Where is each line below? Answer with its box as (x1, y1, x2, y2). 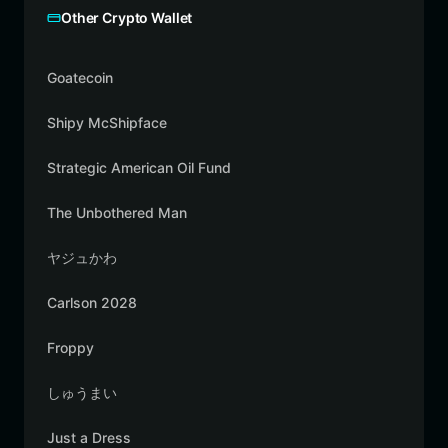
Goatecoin (47, 69, 113, 86)
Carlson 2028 (47, 294, 137, 311)
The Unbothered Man (47, 204, 187, 221)
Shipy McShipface (47, 114, 167, 131)
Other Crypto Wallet (61, 9, 193, 26)
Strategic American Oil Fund (47, 159, 231, 176)
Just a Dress (47, 429, 131, 446)
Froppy (47, 339, 94, 356)
